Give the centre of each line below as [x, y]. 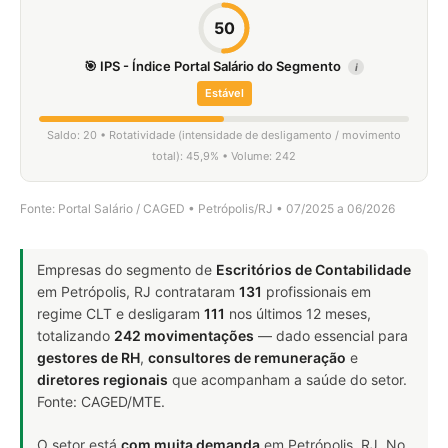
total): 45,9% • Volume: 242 [224, 156]
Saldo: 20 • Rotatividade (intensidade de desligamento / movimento [224, 135]
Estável [224, 93]
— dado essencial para [331, 335]
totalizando [75, 335]
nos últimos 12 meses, [298, 313]
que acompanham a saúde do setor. [287, 379]
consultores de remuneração [247, 357]
